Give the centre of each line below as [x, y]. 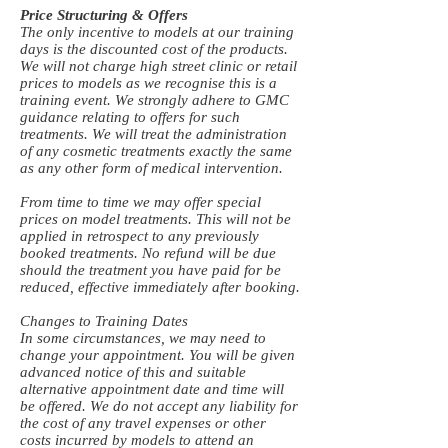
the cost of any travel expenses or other [143, 423]
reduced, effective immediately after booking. [160, 287]
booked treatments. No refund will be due [148, 253]
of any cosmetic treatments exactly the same [156, 151]
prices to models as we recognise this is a [148, 83]
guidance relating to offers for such [130, 117]
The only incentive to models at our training [157, 32]
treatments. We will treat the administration [153, 134]
